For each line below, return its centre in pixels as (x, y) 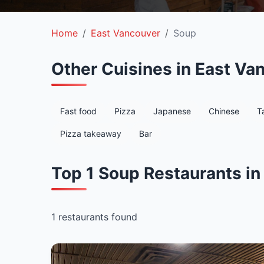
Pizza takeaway (91, 133)
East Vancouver (126, 33)
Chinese (224, 111)
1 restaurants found (94, 217)
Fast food (78, 111)
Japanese (172, 111)
